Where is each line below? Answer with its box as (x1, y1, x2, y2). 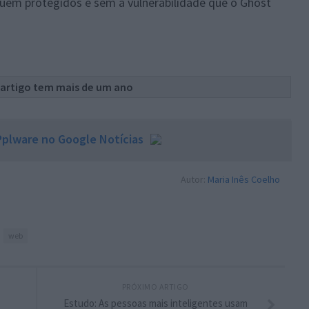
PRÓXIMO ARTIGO (121, 281, 189, 292)
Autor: (180, 172, 208, 186)
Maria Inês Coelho (207, 172, 280, 186)
